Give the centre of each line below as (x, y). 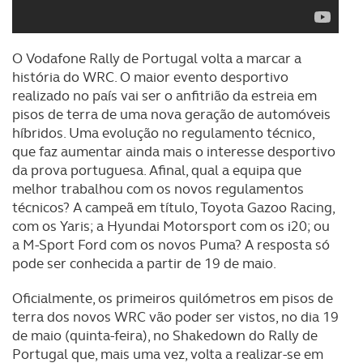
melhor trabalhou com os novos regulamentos (158, 189)
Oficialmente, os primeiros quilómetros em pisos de (173, 298)
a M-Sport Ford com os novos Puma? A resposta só (171, 245)
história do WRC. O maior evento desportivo (150, 77)
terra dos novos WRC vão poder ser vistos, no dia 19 (175, 317)
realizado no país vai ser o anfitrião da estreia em (164, 96)
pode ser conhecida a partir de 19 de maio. (144, 263)
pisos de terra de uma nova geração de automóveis (171, 114)
